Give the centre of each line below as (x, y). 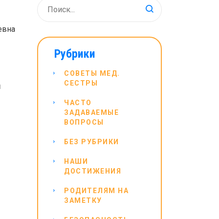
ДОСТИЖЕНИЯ (93, 171)
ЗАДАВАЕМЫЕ (91, 112)
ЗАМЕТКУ (83, 200)
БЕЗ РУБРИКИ (92, 142)
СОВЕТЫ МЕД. (92, 73)
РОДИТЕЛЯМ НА (96, 191)
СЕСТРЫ (81, 83)
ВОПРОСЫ (84, 122)
